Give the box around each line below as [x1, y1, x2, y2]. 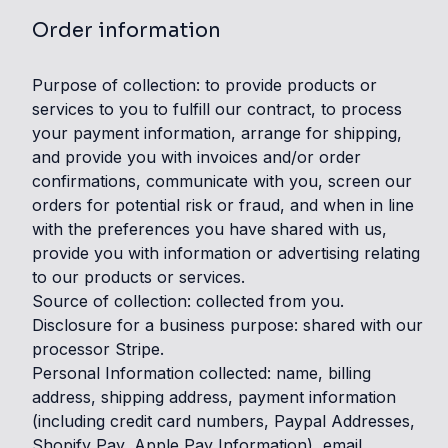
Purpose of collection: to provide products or [32, 75, 377, 95]
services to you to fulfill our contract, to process [32, 99, 402, 119]
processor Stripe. [32, 339, 164, 359]
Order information [32, 18, 221, 43]
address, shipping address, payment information [32, 387, 396, 407]
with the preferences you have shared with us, [32, 219, 387, 239]
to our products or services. [32, 267, 245, 287]
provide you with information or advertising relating [32, 243, 420, 263]
